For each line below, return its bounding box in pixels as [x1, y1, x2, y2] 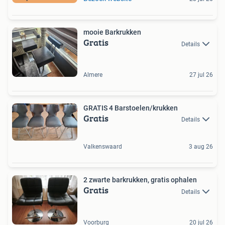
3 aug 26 [189, 143, 213, 151]
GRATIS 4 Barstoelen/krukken [83, 104, 178, 113]
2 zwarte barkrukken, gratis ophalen [83, 176, 197, 184]
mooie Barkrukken [83, 28, 141, 37]
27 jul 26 [189, 71, 213, 79]
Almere [83, 71, 102, 79]
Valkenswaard [83, 143, 122, 151]
